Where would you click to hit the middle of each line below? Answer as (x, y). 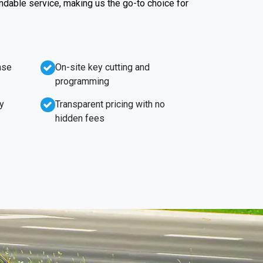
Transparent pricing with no (110, 104)
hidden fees (80, 118)
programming (82, 81)
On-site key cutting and (102, 67)
